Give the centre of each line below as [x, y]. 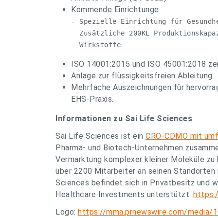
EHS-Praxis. [92, 99]
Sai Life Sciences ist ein [100, 136]
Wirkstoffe [96, 45]
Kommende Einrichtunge [115, 9]
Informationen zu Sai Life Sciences [124, 118]
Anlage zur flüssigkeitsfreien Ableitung [142, 76]
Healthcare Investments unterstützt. [124, 194]
